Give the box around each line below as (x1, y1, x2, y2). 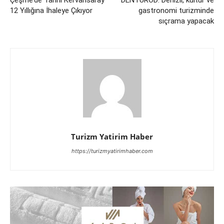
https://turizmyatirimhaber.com (71, 147, 153, 154)
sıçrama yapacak (158, 16, 214, 25)
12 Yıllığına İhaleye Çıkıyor (10, 5, 92, 15)
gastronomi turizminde (138, 5, 214, 15)
